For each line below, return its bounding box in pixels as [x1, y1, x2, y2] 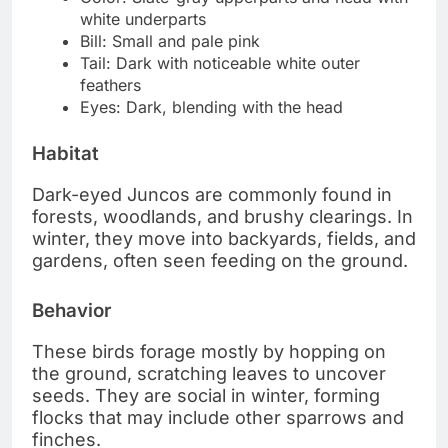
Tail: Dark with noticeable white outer [80, 53, 360, 74]
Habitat [32, 142, 99, 166]
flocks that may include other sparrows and [32, 406, 404, 428]
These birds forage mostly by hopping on [32, 340, 386, 362]
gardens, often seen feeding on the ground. [32, 249, 408, 271]
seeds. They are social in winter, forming [32, 384, 380, 406]
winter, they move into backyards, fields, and [32, 227, 416, 249]
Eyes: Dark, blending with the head [80, 97, 343, 118]
